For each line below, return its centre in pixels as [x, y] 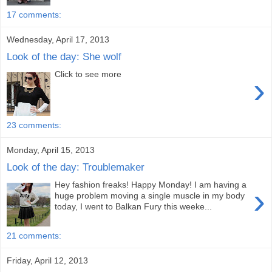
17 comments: [34, 14]
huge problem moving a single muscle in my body [150, 196]
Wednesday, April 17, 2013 [58, 39]
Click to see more [88, 74]
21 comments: [34, 235]
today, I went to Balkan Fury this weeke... [134, 207]
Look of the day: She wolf [64, 57]
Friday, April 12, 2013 [47, 260]
